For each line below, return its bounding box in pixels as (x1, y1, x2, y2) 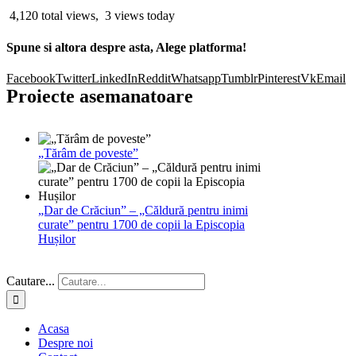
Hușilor (38, 231, 75, 246)
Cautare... (6, 273, 55, 288)
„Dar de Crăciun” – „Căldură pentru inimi (38, 203, 248, 217)
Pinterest (257, 71, 300, 85)
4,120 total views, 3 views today (6, 9, 175, 23)
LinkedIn (91, 71, 137, 85)
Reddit (137, 71, 171, 85)
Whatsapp (171, 71, 221, 85)
